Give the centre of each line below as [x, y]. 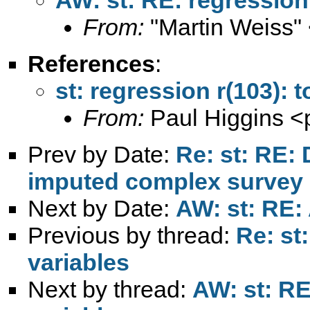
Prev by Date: [102, 154]
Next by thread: [110, 289]
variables [79, 262]
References [91, 63]
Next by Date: [102, 208]
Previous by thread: [132, 235]
